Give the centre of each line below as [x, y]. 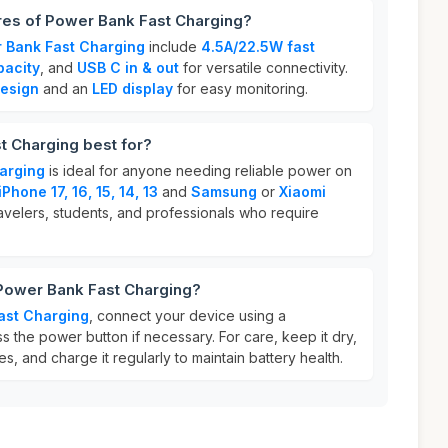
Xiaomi [302, 191]
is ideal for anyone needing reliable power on [198, 170]
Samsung [224, 191]
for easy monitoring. [240, 88]
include [173, 46]
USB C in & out [128, 67]
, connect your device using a [187, 315]
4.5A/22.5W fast [258, 46]
